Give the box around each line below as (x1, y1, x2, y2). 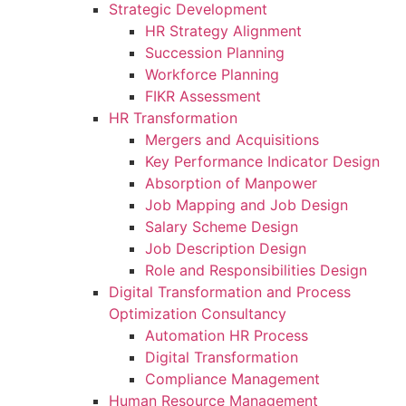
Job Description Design (145, 238, 306, 257)
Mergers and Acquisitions (145, 130, 319, 149)
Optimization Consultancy (109, 304, 286, 323)
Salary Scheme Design (145, 217, 298, 236)
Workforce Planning (145, 64, 279, 83)
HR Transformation (109, 108, 237, 127)
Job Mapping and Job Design (145, 195, 348, 214)
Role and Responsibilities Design (145, 260, 367, 279)
